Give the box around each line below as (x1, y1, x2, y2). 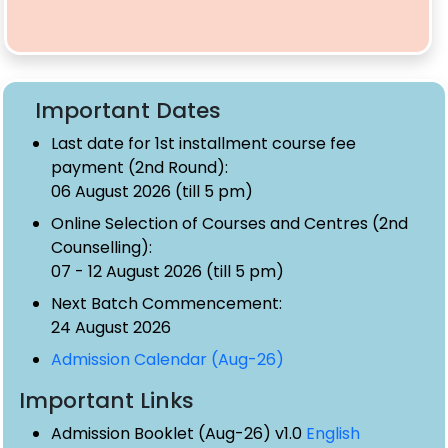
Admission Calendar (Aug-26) (51, 347, 284, 371)
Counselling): (51, 235, 152, 259)
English (306, 421, 360, 445)
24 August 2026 (51, 315, 171, 339)
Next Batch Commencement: (51, 291, 282, 315)
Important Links (19, 384, 194, 416)
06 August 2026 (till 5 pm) (51, 179, 253, 203)
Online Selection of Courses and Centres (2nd (51, 211, 408, 235)
